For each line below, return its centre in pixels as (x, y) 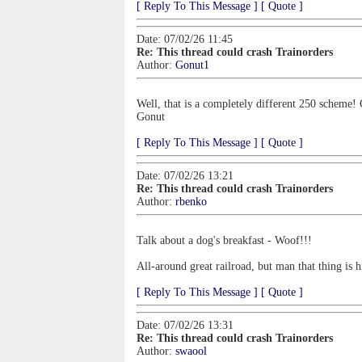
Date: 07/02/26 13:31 (185, 325)
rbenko (191, 202)
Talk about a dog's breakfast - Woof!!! (224, 240)
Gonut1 (192, 65)
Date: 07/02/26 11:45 (185, 39)
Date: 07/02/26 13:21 (185, 176)
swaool (191, 351)
